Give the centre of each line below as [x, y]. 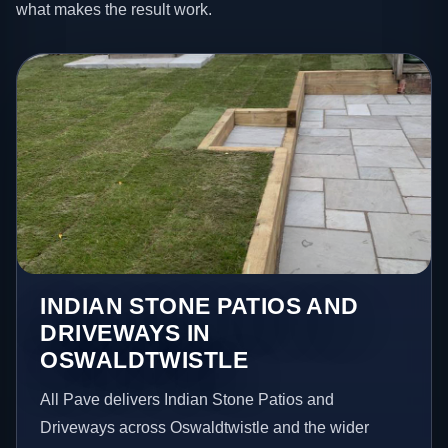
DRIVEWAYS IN [125, 332]
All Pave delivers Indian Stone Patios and [187, 399]
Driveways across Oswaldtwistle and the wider [205, 427]
